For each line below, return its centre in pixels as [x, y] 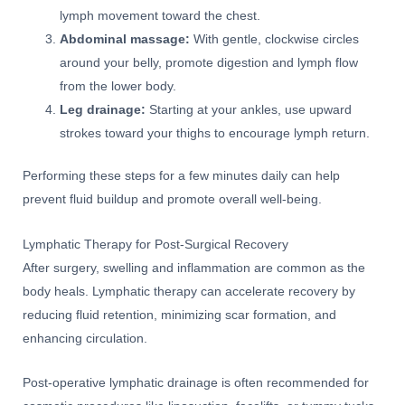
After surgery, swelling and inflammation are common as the [194, 268]
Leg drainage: [103, 110]
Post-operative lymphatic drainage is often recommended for [196, 383]
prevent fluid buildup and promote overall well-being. [172, 199]
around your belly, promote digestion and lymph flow [209, 63]
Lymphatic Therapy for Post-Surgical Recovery [155, 244]
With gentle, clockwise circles [275, 40]
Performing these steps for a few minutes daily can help [181, 175]
